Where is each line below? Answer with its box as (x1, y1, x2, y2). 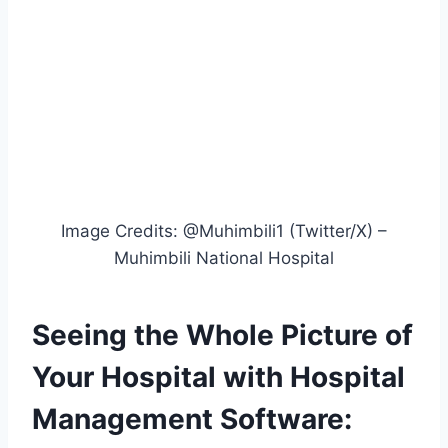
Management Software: (32, 402, 352, 437)
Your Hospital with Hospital (32, 360, 405, 395)
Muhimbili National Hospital (114, 248, 334, 269)
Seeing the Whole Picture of (32, 318, 413, 353)
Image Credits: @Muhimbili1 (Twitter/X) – (61, 221, 387, 242)
